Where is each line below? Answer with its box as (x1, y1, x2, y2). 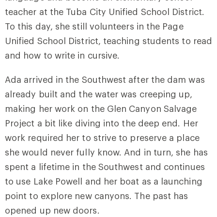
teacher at (5, 6, 47, 17)
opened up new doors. (5, 204, 100, 216)
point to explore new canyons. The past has (5, 190, 188, 201)
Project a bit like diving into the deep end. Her (5, 117, 198, 128)
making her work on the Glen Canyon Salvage (5, 103, 197, 114)
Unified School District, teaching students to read (5, 35, 212, 46)
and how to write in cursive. (5, 49, 120, 61)
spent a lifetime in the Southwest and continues (5, 161, 205, 172)
